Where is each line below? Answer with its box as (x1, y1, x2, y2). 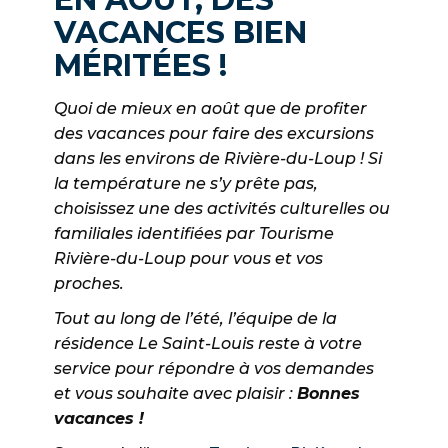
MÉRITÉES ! (54, 47, 227, 85)
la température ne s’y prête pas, (54, 174, 318, 194)
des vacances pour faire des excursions (54, 124, 374, 144)
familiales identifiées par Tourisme (54, 224, 334, 244)
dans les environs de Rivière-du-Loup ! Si (54, 149, 382, 169)
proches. (54, 274, 124, 294)
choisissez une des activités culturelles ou (54, 199, 390, 219)
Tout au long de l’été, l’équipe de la (54, 309, 337, 329)
